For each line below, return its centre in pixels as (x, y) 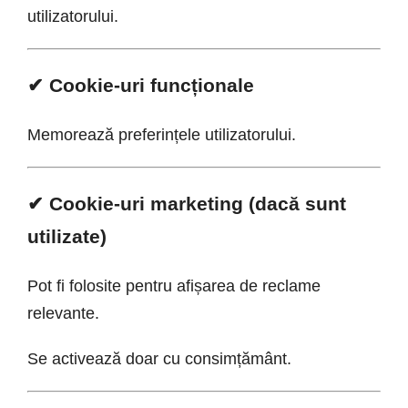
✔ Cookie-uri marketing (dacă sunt (187, 203)
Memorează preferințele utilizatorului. (162, 134)
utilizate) (67, 236)
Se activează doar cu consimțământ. (159, 358)
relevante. (63, 313)
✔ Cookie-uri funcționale (141, 85)
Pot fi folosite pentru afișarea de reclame (174, 286)
